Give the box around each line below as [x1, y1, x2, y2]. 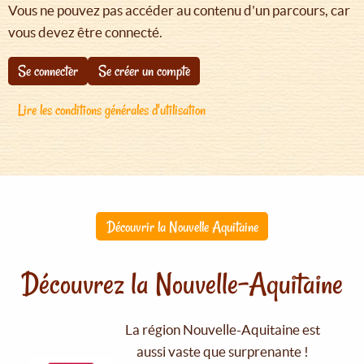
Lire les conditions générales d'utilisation [18, 99, 206, 119]
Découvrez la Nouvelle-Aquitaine [21, 264, 343, 305]
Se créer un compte [97, 61, 190, 81]
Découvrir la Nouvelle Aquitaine [106, 216, 258, 236]
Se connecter [18, 61, 79, 81]
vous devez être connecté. [8, 24, 162, 40]
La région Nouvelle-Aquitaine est [124, 322, 320, 338]
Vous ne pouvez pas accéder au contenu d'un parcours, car [8, 2, 350, 18]
